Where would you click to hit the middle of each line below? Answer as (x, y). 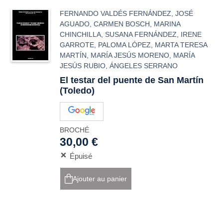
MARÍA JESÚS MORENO (130, 55)
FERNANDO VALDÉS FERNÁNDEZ (116, 13)
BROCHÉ (75, 130)
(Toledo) (77, 91)
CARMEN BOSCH (122, 24)
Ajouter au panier (100, 179)
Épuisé (81, 156)
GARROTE (77, 45)
